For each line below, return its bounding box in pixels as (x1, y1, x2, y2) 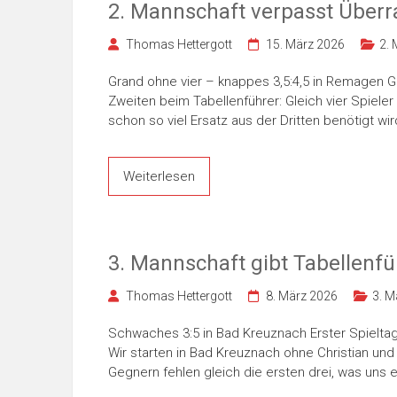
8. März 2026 (266, 289, 338, 303)
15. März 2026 (266, 37, 345, 51)
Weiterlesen (123, 168, 195, 184)
